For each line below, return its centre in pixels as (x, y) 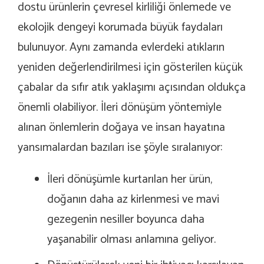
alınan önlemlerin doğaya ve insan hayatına (121, 128)
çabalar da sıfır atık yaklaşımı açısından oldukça (132, 88)
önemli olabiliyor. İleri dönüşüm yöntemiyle (120, 108)
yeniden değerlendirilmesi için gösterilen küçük (130, 68)
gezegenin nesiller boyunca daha (126, 220)
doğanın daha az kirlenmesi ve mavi (133, 200)
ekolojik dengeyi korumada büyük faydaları (120, 28)
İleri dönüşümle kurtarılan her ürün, (130, 180)
